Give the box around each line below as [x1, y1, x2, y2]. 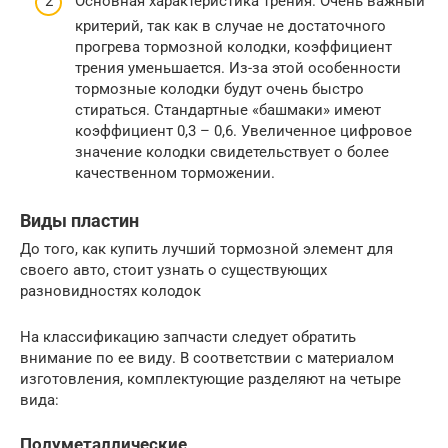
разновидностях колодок [20, 282, 201, 301]
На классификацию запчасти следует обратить [20, 328, 356, 347]
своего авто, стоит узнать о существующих [20, 261, 327, 280]
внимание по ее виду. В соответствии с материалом [20, 349, 394, 368]
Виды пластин [20, 210, 139, 232]
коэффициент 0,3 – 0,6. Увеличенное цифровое [75, 122, 412, 141]
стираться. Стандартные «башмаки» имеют [75, 101, 381, 120]
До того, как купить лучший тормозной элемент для [20, 240, 393, 259]
